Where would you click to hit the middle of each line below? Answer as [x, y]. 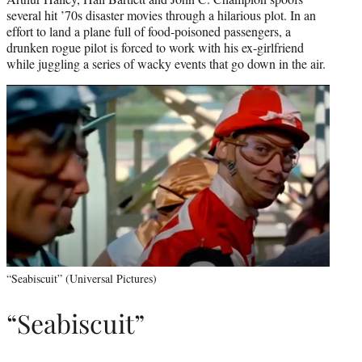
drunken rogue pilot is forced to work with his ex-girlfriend [155, 47]
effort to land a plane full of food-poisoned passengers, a [149, 31]
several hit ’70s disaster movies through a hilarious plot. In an [161, 15]
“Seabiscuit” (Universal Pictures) [82, 278]
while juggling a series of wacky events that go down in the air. [166, 63]
